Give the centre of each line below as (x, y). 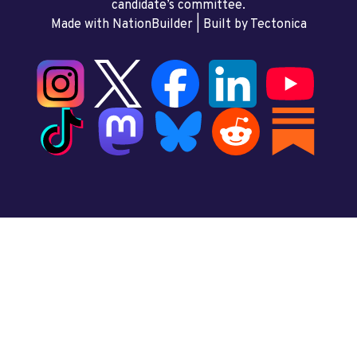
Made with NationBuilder (122, 24)
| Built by (221, 24)
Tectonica (278, 24)
